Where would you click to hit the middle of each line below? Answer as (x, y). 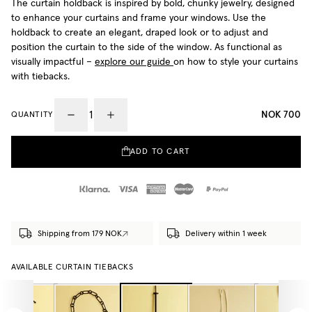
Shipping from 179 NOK (79, 234)
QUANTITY (32, 115)
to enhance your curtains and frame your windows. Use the (139, 18)
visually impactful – (53, 62)
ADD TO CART (161, 152)
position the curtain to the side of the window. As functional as (147, 48)
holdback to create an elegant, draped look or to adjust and (140, 33)
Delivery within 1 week (226, 234)
